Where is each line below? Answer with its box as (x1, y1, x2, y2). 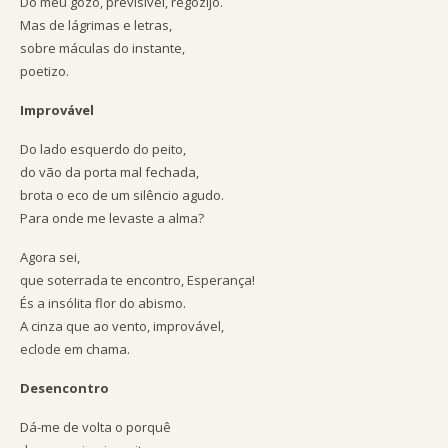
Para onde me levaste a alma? (20, 209, 204, 227)
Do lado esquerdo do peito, (20, 140, 186, 158)
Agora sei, (20, 248, 80, 266)
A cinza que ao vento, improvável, (20, 317, 224, 335)
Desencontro (20, 379, 109, 397)
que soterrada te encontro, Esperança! (20, 271, 255, 289)
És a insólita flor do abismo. (20, 294, 186, 312)
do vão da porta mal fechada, (20, 163, 199, 181)
